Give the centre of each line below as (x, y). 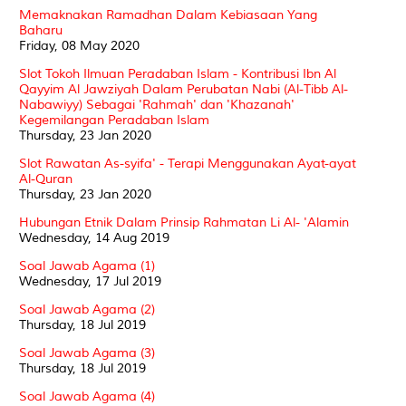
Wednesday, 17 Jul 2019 (90, 281)
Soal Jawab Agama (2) (87, 309)
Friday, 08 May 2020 (79, 45)
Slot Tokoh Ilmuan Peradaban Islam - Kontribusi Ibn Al (178, 73)
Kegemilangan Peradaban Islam (114, 120)
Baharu (41, 30)
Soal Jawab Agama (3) (87, 353)
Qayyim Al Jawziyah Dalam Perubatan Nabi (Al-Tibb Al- (184, 89)
